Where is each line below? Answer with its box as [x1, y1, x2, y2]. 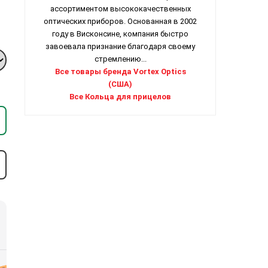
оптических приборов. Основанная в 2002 [44, 17, 197, 26]
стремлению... [94, 54, 147, 64]
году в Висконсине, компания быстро [52, 29, 188, 39]
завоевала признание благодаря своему [45, 42, 195, 51]
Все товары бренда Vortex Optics [54, 67, 186, 77]
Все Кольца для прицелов [69, 92, 171, 102]
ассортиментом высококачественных [50, 4, 191, 14]
